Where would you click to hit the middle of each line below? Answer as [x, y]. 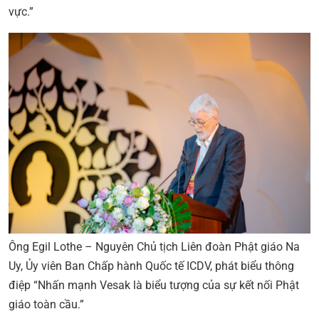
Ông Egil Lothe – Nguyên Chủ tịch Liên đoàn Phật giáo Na [154, 247]
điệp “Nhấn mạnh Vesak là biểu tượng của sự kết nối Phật [154, 286]
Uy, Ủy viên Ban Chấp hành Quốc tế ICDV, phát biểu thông [151, 266]
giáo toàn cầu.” [46, 305]
